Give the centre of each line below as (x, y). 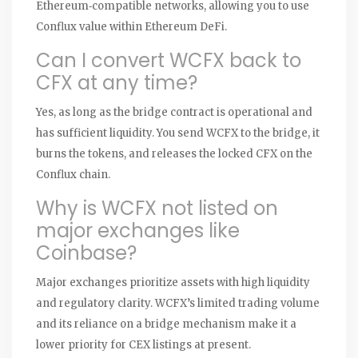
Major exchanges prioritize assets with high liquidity (173, 282)
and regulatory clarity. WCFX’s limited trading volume (178, 303)
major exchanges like (138, 230)
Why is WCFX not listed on (157, 208)
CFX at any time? (117, 82)
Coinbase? (86, 253)
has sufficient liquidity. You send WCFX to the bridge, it (178, 133)
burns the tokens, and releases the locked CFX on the (174, 153)
